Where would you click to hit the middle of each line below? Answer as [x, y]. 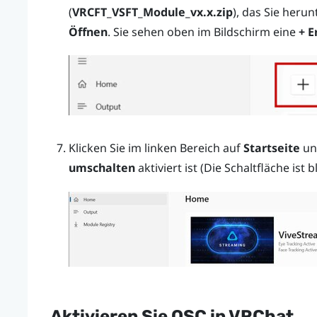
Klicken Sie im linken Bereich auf [156, 148]
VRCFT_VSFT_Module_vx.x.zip [152, 12]
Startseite [271, 148]
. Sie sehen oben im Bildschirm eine [203, 32]
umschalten [102, 168]
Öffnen [88, 32]
